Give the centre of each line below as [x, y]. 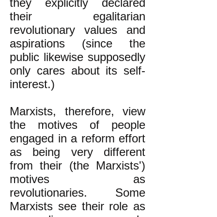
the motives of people [77, 125]
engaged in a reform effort [77, 138]
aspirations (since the [77, 43]
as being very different [77, 152]
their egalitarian [77, 16]
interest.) [32, 84]
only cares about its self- [77, 70]
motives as [77, 179]
